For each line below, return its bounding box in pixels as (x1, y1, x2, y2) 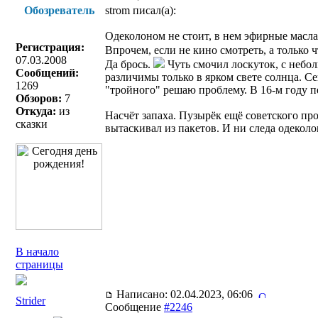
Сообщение (105, 301, 164, 313)
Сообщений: (16, 67, 79, 79)
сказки (16, 118, 48, 130)
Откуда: (16, 105, 56, 117)
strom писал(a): (105, 4, 176, 16)
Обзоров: (16, 92, 62, 104)
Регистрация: (16, 41, 84, 53)
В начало (16, 246, 59, 258)
